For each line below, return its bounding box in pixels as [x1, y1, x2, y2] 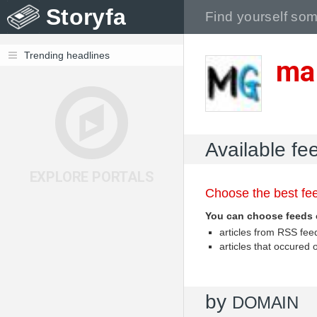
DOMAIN [232, 293, 299, 312]
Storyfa [46, 4, 127, 30]
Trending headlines [24, 50, 110, 61]
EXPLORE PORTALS [29, 168, 154, 185]
